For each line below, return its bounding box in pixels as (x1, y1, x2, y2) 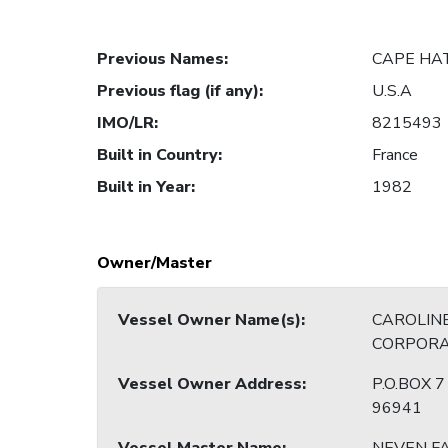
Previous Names (97, 48, 224, 71)
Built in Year (97, 176, 191, 199)
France (372, 144, 418, 167)
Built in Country (97, 144, 218, 167)
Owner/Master (97, 252, 212, 275)
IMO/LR (97, 112, 154, 135)
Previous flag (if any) (97, 80, 259, 103)
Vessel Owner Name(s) (118, 309, 301, 332)
